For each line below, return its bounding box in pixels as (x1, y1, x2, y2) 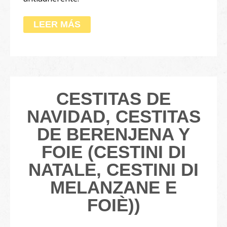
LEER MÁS (33, 19, 81, 30)
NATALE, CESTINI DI (28, 160, 199, 180)
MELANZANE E (50, 177, 177, 198)
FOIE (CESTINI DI (41, 142, 186, 162)
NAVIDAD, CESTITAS (26, 106, 201, 127)
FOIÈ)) (87, 195, 140, 215)
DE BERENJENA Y (37, 124, 190, 144)
